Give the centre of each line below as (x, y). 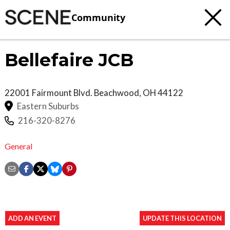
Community (98, 17)
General (18, 146)
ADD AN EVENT (32, 218)
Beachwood (117, 93)
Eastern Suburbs (48, 106)
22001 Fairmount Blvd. (49, 93)
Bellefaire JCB (69, 60)
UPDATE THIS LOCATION (182, 218)
